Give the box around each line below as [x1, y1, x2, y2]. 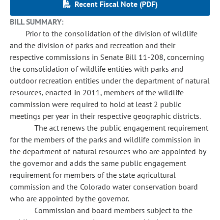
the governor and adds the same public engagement [10, 158, 187, 168]
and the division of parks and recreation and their [10, 40, 176, 50]
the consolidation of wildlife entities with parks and [10, 64, 184, 74]
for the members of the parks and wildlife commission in [10, 135, 200, 144]
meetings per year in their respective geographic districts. [10, 111, 201, 121]
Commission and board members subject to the [34, 205, 193, 215]
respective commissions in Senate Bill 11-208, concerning [10, 52, 205, 62]
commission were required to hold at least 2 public [10, 99, 182, 109]
